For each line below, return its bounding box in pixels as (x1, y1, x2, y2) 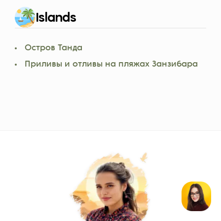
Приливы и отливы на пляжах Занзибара (25, 60, 198, 69)
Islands (36, 11, 76, 25)
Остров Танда (25, 44, 82, 53)
